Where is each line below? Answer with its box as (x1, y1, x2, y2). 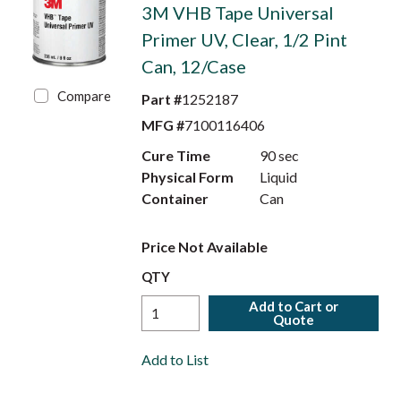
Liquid (260, 168, 298, 185)
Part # (141, 90, 182, 107)
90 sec (260, 147, 300, 164)
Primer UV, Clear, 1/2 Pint (141, 29, 347, 50)
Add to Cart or (249, 298, 339, 314)
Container (141, 190, 209, 207)
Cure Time (141, 147, 210, 164)
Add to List (141, 351, 209, 368)
